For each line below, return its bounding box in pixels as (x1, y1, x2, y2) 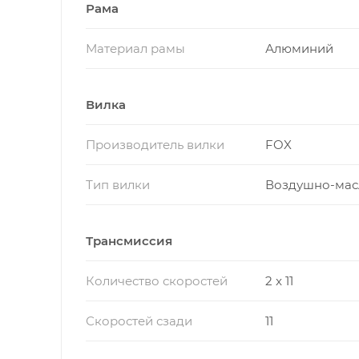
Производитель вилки (86, 136, 224, 152)
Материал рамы (86, 40, 185, 56)
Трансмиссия (86, 232, 172, 248)
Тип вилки (86, 176, 150, 192)
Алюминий (264, 40, 333, 56)
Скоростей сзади (86, 313, 192, 329)
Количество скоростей (86, 272, 228, 288)
